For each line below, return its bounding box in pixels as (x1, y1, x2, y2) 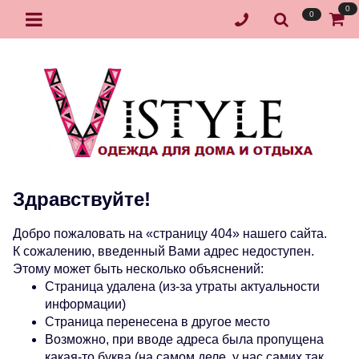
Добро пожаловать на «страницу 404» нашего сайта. (13, 227, 327, 240)
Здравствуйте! (13, 188, 151, 210)
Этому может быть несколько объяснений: (13, 262, 264, 276)
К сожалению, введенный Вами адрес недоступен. (13, 244, 314, 258)
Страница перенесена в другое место (45, 315, 270, 329)
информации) (45, 297, 126, 311)
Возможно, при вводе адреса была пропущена (45, 333, 324, 346)
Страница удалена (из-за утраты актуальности (45, 280, 320, 293)
